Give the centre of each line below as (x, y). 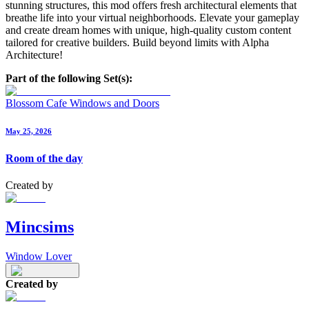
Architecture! (34, 54)
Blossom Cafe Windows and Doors (82, 103)
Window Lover (39, 256)
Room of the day (44, 158)
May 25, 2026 (29, 131)
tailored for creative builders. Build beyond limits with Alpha (137, 42)
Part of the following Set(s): (69, 78)
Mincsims (40, 227)
